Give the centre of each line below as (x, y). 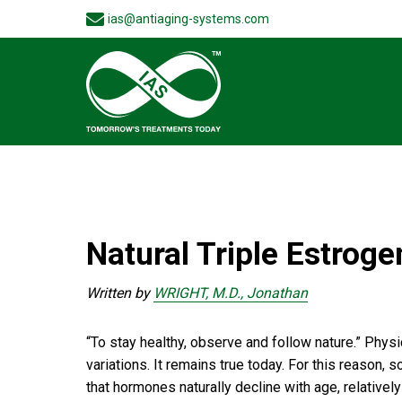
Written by (120, 293)
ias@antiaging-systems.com (188, 19)
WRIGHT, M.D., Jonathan (231, 293)
